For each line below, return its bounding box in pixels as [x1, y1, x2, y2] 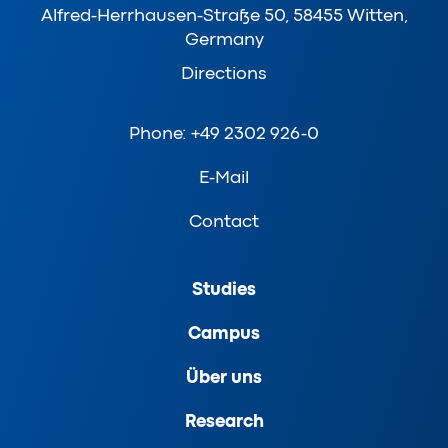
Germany [184, 29, 264, 50]
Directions [181, 63, 267, 84]
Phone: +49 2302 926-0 [129, 123, 319, 144]
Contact [189, 211, 259, 232]
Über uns [186, 367, 262, 388]
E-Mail [199, 167, 249, 188]
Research [184, 411, 264, 432]
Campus [188, 323, 260, 344]
